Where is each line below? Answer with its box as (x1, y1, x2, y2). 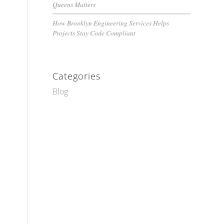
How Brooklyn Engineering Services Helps (52, 18, 169, 27)
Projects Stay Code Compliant (52, 28, 136, 37)
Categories (52, 70, 101, 82)
